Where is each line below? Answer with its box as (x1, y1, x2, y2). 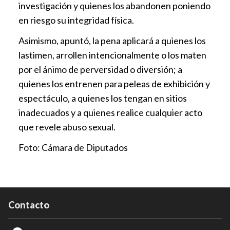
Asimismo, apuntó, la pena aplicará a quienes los (18, 35, 206, 47)
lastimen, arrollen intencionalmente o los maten (18, 49, 206, 61)
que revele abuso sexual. (18, 121, 116, 133)
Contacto (8, 199, 49, 211)
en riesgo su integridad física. (18, 14, 134, 26)
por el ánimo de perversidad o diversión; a (18, 64, 182, 75)
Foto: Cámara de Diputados (18, 142, 128, 154)
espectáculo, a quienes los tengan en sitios (18, 92, 187, 104)
